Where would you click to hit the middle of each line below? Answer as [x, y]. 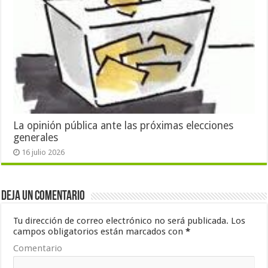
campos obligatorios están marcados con [100, 231]
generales [36, 137]
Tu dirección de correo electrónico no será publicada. [121, 220]
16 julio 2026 [43, 152]
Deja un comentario [43, 196]
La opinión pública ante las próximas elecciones [124, 125]
